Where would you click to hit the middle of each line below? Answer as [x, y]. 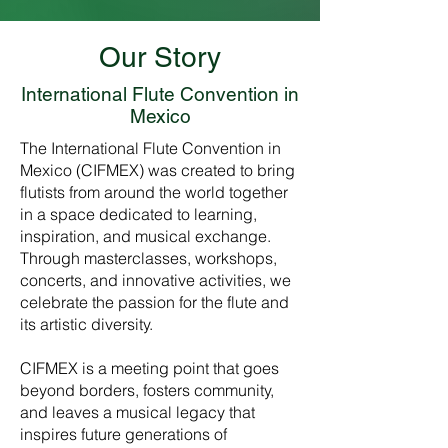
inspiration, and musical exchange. [145, 236]
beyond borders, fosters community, [147, 390]
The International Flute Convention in [150, 148]
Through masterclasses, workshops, [148, 258]
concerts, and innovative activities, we [155, 280]
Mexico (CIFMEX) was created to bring [157, 170]
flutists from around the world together [154, 192]
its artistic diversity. [86, 324]
